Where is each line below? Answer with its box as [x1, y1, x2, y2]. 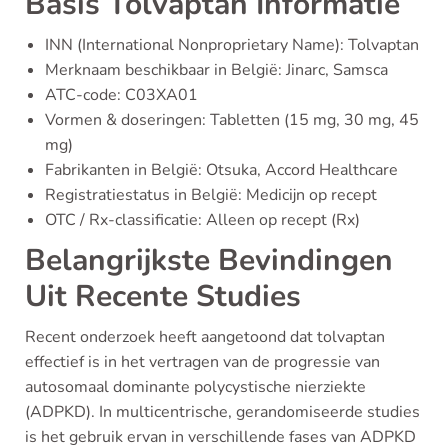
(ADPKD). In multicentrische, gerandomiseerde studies [25, 401, 420, 423]
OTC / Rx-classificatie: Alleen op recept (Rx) [45, 209, 360, 231]
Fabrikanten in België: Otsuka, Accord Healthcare [45, 159, 398, 181]
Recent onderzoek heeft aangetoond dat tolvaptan [25, 326, 385, 348]
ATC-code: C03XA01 [45, 84, 198, 106]
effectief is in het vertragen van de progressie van [25, 351, 380, 373]
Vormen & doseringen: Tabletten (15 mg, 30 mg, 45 [45, 109, 419, 131]
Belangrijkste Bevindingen [25, 240, 393, 281]
